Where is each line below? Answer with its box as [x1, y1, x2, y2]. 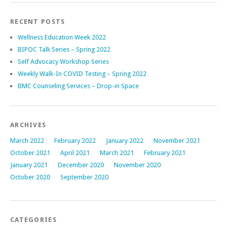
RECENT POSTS [10, 17, 65, 25]
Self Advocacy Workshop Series [18, 57, 109, 65]
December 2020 [58, 161, 104, 169]
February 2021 [144, 148, 185, 157]
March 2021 [100, 148, 134, 157]
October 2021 [10, 148, 50, 157]
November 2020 [114, 161, 161, 169]
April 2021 [60, 148, 90, 157]
